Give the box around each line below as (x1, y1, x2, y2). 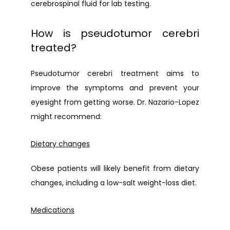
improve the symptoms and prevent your (31, 83, 199, 93)
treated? (31, 41, 76, 55)
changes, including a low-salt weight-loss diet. (31, 178, 197, 188)
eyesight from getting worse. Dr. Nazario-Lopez (31, 97, 199, 107)
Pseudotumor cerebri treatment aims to (31, 68, 199, 79)
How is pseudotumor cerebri (31, 26, 199, 41)
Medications (31, 205, 74, 215)
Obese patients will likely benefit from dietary (31, 163, 199, 174)
